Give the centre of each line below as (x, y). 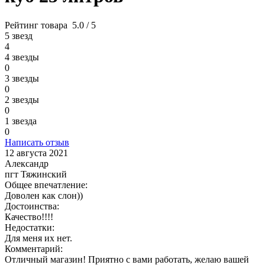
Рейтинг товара (36, 25)
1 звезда (21, 121)
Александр (27, 163)
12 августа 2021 (36, 153)
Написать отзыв (37, 142)
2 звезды (22, 99)
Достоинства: (32, 206)
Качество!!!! (29, 216)
